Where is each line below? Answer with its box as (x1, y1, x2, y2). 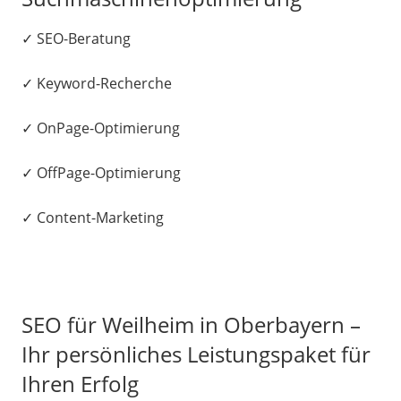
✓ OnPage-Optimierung (21, 118, 180, 138)
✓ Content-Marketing (21, 208, 164, 227)
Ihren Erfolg (21, 369, 139, 398)
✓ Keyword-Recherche (21, 73, 172, 93)
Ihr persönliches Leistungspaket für (21, 339, 371, 369)
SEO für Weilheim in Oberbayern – (21, 310, 361, 339)
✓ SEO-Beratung (21, 29, 131, 48)
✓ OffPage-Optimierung (21, 163, 181, 183)
